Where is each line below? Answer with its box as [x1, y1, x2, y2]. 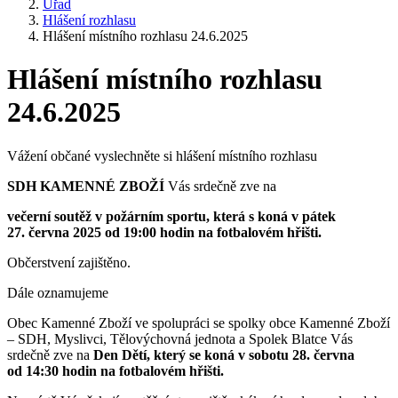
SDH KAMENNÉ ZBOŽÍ [7, 178, 168, 194]
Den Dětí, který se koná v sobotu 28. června [93, 346, 354, 362]
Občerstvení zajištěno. [7, 254, 131, 270]
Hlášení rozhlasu [43, 12, 136, 28]
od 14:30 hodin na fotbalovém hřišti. [7, 362, 224, 378]
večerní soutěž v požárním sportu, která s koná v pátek [7, 208, 336, 224]
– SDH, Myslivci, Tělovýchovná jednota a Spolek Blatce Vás [7, 330, 353, 346]
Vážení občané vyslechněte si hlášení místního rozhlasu [7, 147, 317, 163]
